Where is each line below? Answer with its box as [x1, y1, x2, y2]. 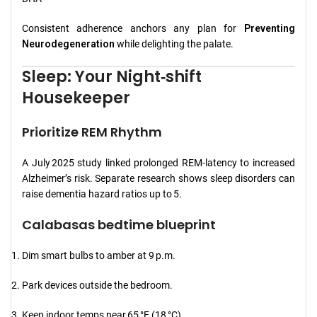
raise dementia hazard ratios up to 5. [22, 188, 182, 200]
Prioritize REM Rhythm [22, 122, 162, 141]
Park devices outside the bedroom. [22, 279, 173, 291]
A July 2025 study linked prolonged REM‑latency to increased [22, 156, 295, 168]
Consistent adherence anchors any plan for [22, 22, 244, 34]
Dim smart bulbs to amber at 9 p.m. [22, 249, 175, 261]
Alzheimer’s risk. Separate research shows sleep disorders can [22, 172, 295, 184]
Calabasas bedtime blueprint [22, 215, 216, 234]
